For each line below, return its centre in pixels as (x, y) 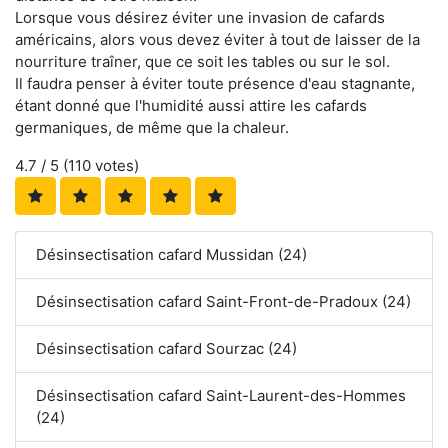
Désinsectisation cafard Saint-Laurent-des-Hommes (221, 396)
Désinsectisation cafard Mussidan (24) (171, 255)
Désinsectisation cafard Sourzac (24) (166, 349)
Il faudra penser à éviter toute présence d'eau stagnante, (215, 84)
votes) (115, 166)
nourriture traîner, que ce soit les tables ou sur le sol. (202, 62)
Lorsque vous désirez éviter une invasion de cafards (200, 18)
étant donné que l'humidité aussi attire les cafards (191, 106)
